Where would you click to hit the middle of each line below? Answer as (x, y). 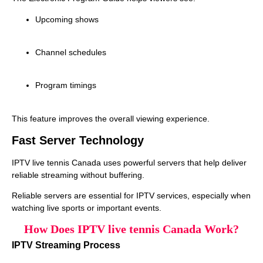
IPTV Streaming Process (66, 245)
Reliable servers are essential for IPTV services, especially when (131, 196)
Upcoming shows (67, 19)
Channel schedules (71, 52)
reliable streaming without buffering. (78, 175)
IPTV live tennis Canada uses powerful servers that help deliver (129, 163)
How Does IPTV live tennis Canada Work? (131, 229)
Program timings (66, 85)
